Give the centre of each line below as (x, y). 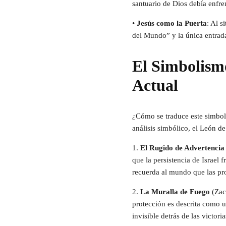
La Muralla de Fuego (176, 192)
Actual (155, 86)
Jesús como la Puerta (172, 23)
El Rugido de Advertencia (182, 148)
